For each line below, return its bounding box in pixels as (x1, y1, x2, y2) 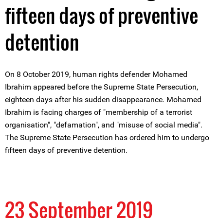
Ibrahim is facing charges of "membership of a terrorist (5, 108, 192, 117)
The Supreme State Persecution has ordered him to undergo (5, 133, 209, 142)
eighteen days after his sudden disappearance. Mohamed (5, 95, 201, 104)
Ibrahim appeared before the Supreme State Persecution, (5, 82, 198, 91)
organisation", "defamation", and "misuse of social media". (5, 120, 202, 129)
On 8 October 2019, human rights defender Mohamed (5, 70, 187, 79)
